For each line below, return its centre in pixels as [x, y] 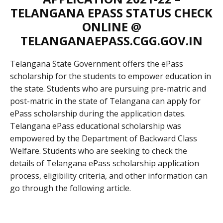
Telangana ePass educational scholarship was [96, 126]
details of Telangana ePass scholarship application [105, 163]
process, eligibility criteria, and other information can [109, 175]
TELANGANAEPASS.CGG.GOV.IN [111, 40]
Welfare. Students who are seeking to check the [99, 151]
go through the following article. [70, 188]
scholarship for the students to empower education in [111, 76]
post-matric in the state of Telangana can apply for [105, 101]
